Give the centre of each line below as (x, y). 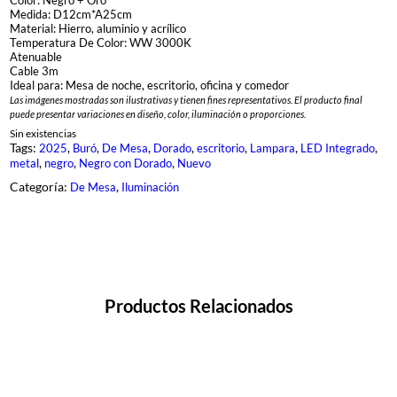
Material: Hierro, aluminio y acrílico (97, 28)
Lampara (272, 148)
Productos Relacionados (198, 305)
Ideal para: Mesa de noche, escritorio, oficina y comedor (149, 85)
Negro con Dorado (125, 163)
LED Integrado (337, 148)
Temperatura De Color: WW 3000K (100, 42)
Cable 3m (34, 70)
